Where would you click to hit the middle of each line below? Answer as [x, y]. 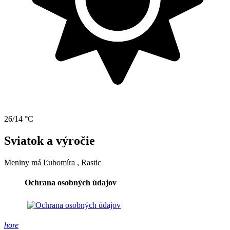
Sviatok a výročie [50, 140]
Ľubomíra [59, 162]
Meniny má [24, 162]
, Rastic [89, 162]
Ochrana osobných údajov [71, 183]
